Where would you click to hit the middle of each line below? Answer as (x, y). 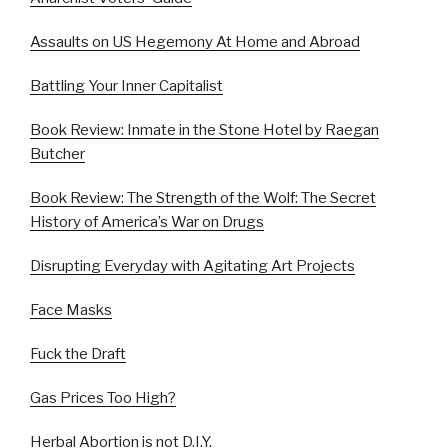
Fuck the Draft (78, 354)
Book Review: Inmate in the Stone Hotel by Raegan (204, 130)
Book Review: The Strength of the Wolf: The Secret (203, 198)
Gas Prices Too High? (103, 398)
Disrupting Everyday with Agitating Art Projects (192, 266)
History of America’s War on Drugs (147, 222)
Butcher (57, 154)
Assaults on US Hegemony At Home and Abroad (195, 42)
